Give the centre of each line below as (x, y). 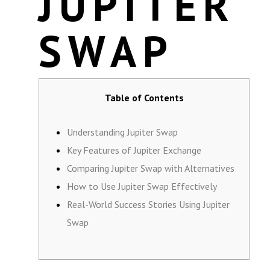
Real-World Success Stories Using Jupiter (148, 204)
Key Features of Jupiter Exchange (134, 150)
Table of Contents (144, 98)
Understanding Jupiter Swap (122, 132)
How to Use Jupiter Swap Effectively (142, 186)
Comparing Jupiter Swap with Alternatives (151, 168)
